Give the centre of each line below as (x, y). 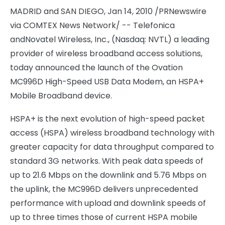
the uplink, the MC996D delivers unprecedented (104, 189)
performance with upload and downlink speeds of (108, 203)
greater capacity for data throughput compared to (112, 147)
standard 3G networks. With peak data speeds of (107, 161)
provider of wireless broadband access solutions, (106, 53)
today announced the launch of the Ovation (96, 68)
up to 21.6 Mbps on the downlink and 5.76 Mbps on (108, 175)
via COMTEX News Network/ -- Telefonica (92, 25)
